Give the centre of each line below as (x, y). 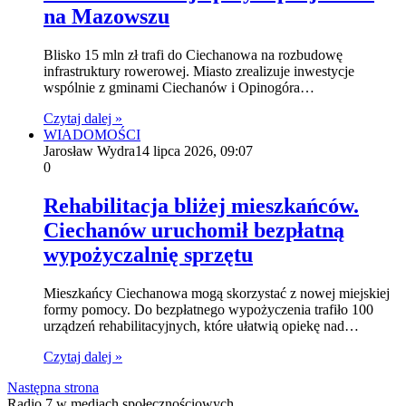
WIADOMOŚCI (92, 135)
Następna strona (53, 387)
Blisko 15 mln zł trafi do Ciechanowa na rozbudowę (193, 55)
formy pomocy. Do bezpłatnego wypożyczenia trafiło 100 (208, 309)
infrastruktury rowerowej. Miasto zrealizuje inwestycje (199, 72)
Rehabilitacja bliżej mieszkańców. (201, 206)
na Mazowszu (106, 17)
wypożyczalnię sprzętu (148, 255)
